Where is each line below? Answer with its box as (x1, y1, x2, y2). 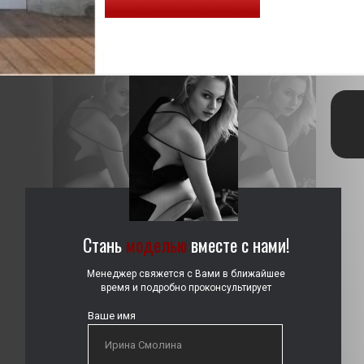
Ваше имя (88, 310, 136, 322)
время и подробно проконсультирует (100, 282, 271, 293)
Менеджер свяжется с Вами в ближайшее (86, 268, 285, 279)
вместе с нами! (187, 232, 289, 258)
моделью (122, 232, 187, 258)
